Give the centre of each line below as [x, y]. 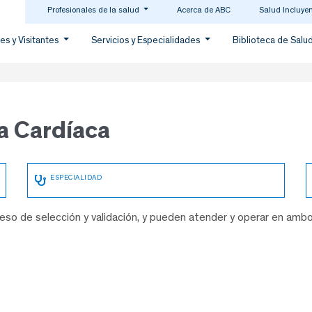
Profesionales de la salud [94, 10]
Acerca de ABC [203, 10]
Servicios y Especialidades [147, 40]
